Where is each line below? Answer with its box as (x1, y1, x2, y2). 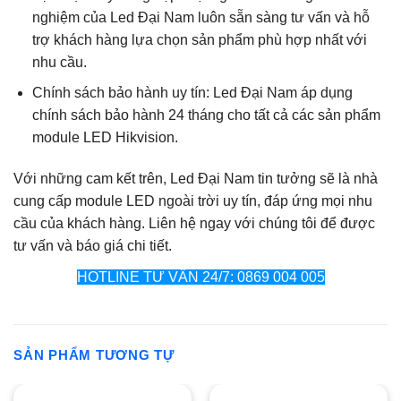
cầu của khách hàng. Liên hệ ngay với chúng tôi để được (13, 216, 375, 232)
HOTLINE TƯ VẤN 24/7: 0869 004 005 (76, 269, 325, 286)
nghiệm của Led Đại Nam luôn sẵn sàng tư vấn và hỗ (31, 9, 370, 25)
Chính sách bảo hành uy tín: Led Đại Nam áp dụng (31, 85, 353, 101)
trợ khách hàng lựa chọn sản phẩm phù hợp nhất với (31, 31, 367, 47)
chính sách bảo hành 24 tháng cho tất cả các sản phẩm (31, 107, 380, 124)
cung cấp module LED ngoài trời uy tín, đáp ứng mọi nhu (13, 193, 372, 209)
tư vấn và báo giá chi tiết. (13, 238, 172, 254)
